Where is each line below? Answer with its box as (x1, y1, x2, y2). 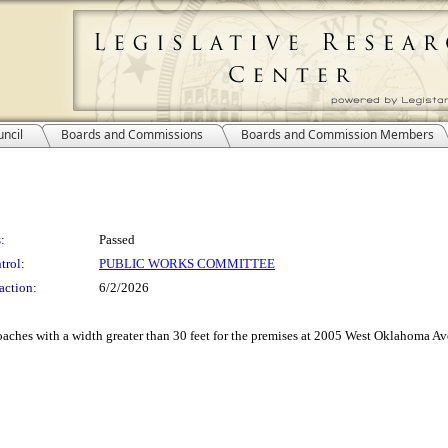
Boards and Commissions (61, 126, 203, 143)
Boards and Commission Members (241, 126, 434, 143)
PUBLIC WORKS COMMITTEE (99, 256, 275, 271)
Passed (99, 232, 135, 247)
